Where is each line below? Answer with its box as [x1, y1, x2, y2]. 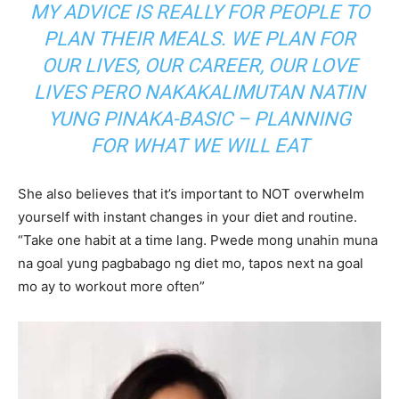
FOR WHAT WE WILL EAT [90, 134, 309, 157]
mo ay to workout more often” [18, 277, 205, 295]
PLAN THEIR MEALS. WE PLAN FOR [44, 27, 355, 50]
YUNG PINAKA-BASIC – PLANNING [48, 107, 351, 130]
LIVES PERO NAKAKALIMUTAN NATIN [34, 80, 365, 103]
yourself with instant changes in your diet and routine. [18, 208, 357, 225]
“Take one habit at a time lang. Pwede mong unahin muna [18, 231, 378, 248]
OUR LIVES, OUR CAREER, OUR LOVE [41, 53, 358, 77]
